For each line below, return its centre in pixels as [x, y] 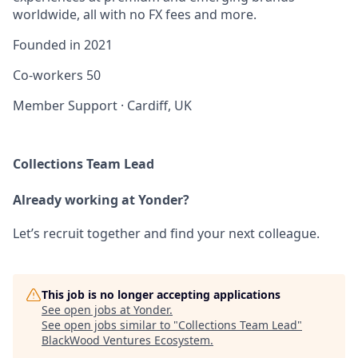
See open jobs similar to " [110, 325]
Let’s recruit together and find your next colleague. [166, 234]
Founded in [48, 45]
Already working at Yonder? [101, 200]
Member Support [65, 106]
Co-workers [50, 76]
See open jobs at [88, 310]
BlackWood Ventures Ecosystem [126, 340]
